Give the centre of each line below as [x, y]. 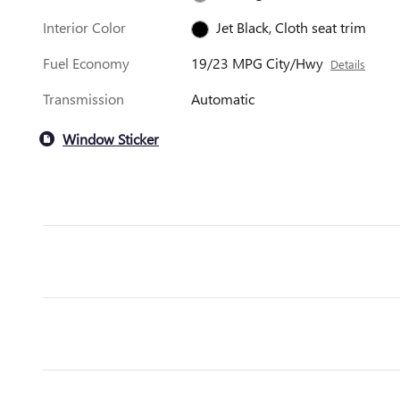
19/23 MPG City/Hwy [258, 63]
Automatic [223, 99]
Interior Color [84, 27]
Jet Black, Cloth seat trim [292, 27]
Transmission [83, 99]
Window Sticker [111, 138]
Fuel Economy [86, 63]
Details [348, 64]
